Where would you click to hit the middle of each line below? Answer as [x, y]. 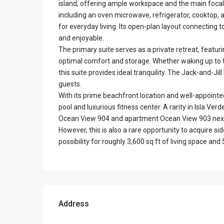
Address [74, 203]
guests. [70, 84]
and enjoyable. [81, 38]
